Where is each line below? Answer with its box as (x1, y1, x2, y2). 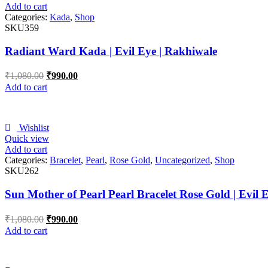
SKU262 (5, 166, 39, 176)
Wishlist (19, 123, 49, 133)
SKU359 (5, 22, 39, 33)
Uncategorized (155, 155, 210, 166)
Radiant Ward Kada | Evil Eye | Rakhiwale (5, 44, 217, 57)
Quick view (5, 133, 49, 144)
